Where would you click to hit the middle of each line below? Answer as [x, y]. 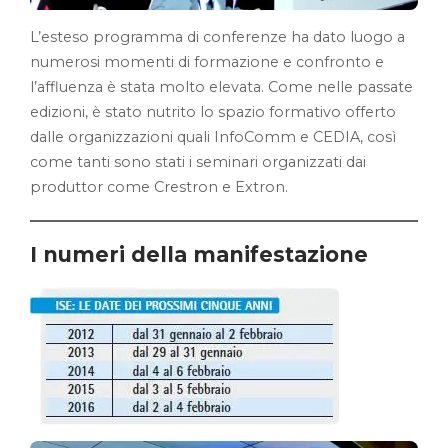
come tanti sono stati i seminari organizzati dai [198, 161]
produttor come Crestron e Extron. [159, 186]
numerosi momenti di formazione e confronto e [207, 61]
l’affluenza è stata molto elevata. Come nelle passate [221, 86]
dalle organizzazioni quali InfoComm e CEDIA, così [213, 136]
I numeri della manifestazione [199, 254]
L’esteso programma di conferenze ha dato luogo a [217, 36]
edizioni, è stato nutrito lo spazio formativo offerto [213, 111]
